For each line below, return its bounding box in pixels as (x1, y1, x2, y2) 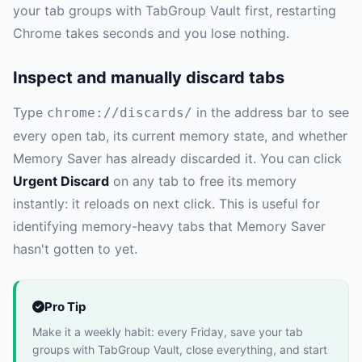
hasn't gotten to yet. (13, 240, 137, 257)
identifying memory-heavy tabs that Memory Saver (13, 217, 326, 234)
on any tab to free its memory (109, 172, 297, 189)
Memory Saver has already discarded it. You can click (13, 149, 342, 166)
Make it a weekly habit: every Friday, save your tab (32, 324, 303, 339)
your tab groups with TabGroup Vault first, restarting (13, 2, 336, 19)
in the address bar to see (192, 103, 349, 120)
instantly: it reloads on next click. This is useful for (13, 195, 320, 212)
